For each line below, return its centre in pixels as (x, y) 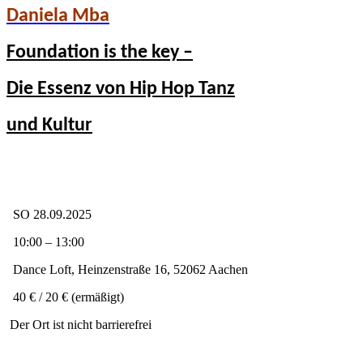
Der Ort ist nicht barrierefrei (79, 324)
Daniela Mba (58, 16)
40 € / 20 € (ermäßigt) (65, 297)
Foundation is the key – (100, 52)
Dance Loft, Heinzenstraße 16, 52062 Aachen (127, 269)
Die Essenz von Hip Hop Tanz (121, 89)
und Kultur (49, 125)
